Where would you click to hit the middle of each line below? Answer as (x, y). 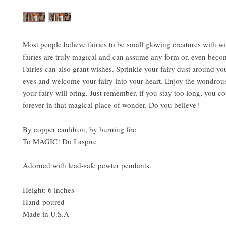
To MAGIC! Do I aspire (60, 142)
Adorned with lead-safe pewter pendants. (87, 166)
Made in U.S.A (46, 214)
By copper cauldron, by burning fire (79, 129)
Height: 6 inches (48, 190)
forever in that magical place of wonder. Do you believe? (111, 105)
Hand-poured (44, 202)
